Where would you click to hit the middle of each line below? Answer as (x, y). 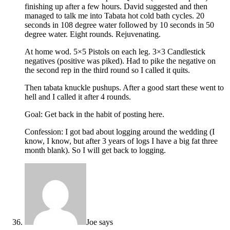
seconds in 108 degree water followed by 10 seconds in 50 (119, 25)
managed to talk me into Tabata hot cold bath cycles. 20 (114, 16)
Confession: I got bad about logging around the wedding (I (120, 132)
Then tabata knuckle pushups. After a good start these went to (124, 88)
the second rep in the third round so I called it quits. (107, 70)
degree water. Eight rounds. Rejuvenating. (93, 34)
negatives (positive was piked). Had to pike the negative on (120, 61)
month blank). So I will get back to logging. (95, 150)
